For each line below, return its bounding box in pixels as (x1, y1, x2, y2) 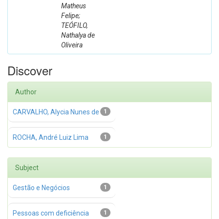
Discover (7, 62, 52, 79)
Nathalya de (61, 31, 95, 39)
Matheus (61, 2, 86, 10)
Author (15, 88, 37, 96)
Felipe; (61, 12, 80, 20)
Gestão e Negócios (13, 184, 70, 192)
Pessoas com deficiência (13, 209, 89, 217)
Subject (15, 164, 39, 172)
